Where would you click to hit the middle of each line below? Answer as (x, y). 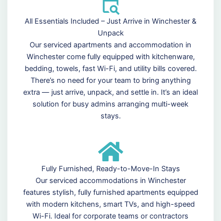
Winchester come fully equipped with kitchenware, (110, 57)
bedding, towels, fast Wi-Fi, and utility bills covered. (110, 69)
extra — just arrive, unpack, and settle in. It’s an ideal (110, 92)
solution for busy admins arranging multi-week (110, 104)
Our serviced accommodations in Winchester (110, 181)
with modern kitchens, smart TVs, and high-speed (110, 204)
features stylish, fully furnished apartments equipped (110, 193)
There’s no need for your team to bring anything (110, 81)
